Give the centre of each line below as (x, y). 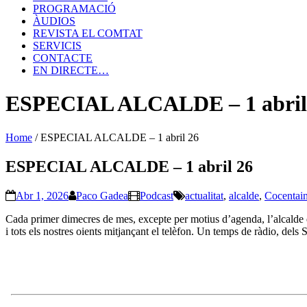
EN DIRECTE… (71, 70)
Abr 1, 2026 (42, 195)
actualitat (204, 195)
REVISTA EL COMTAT (88, 33)
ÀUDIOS (54, 21)
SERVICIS (57, 46)
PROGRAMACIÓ (74, 9)
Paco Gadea (102, 195)
